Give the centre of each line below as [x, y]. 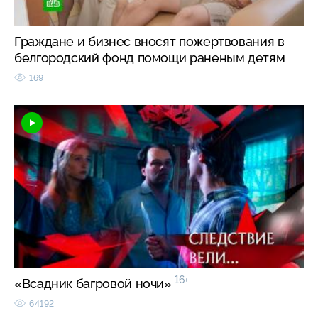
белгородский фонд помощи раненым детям [150, 57]
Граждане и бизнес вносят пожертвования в [149, 41]
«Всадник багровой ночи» [95, 283]
